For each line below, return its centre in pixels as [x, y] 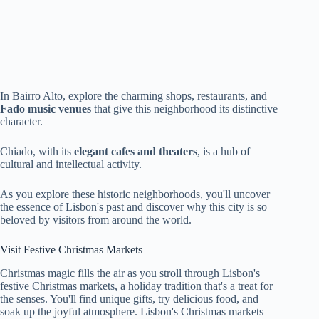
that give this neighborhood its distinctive [184, 109]
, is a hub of [224, 152]
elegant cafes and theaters [136, 152]
